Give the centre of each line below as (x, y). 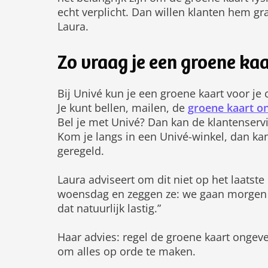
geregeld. (81, 151)
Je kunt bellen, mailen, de (123, 108)
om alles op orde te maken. (127, 251)
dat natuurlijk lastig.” (109, 208)
